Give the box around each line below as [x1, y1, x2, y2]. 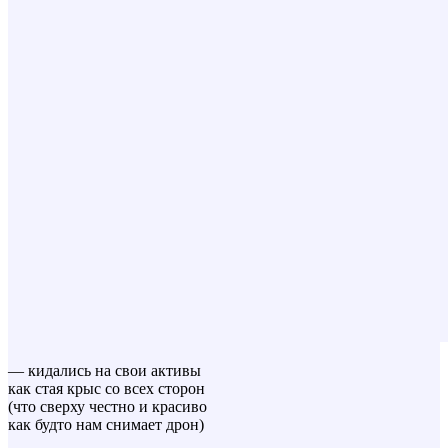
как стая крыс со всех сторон [8, 379, 205, 397]
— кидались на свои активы [8, 361, 201, 379]
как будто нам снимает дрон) [8, 415, 204, 433]
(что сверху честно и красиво [8, 397, 207, 415]
